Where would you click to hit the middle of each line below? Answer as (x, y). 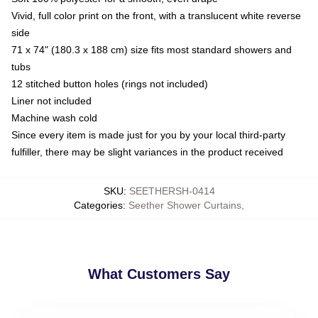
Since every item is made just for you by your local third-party (148, 135)
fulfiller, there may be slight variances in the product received (147, 152)
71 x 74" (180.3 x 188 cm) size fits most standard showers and (152, 49)
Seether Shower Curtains (185, 205)
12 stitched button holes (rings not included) (110, 83)
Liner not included (51, 100)
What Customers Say (159, 274)
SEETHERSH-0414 (172, 191)
